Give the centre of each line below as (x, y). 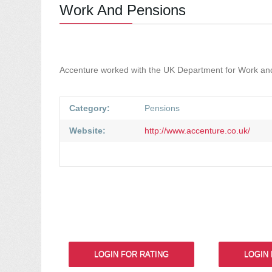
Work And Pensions (123, 10)
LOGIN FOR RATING (132, 254)
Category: (90, 108)
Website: (88, 131)
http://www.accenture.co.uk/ (196, 131)
